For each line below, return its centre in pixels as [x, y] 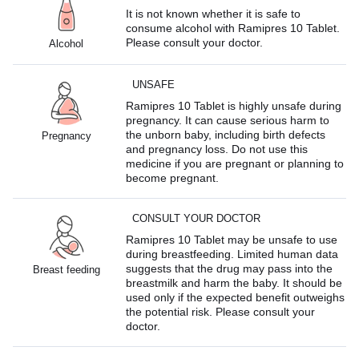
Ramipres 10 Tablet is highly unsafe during [234, 105]
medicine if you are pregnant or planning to [235, 163]
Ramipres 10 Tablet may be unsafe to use [232, 239]
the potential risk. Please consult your [221, 311]
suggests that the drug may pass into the [230, 268]
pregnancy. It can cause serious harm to [228, 120]
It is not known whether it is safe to [214, 13]
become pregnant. [173, 177]
